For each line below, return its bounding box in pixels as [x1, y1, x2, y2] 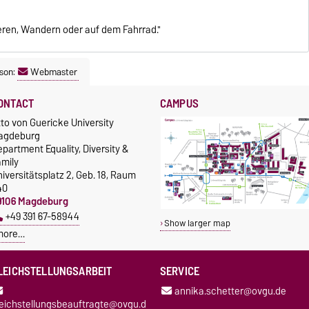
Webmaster [30, 63, 77, 80]
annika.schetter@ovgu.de [174, 282, 286, 300]
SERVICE [160, 261, 200, 281]
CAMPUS [160, 93, 199, 113]
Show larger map [163, 215, 230, 230]
